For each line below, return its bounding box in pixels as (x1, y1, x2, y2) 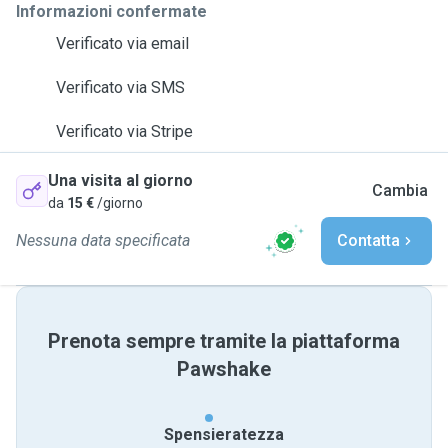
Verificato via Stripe (56, 122, 193, 141)
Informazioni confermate (16, 2, 207, 21)
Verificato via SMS (56, 78, 185, 97)
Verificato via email (56, 34, 189, 53)
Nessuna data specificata (16, 231, 190, 250)
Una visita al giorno (48, 171, 193, 190)
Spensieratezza (164, 425, 284, 444)
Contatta (337, 231, 400, 250)
